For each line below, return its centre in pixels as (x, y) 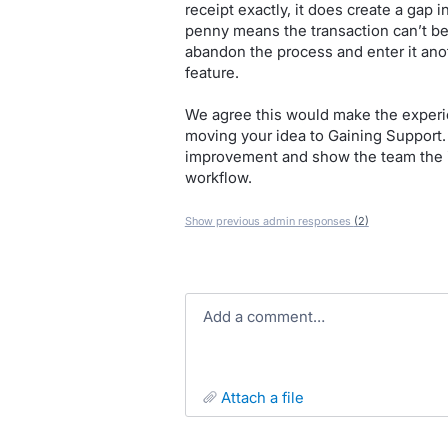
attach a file (267, 397)
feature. (211, 72)
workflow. (218, 177)
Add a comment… (268, 316)
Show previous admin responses (269, 221)
